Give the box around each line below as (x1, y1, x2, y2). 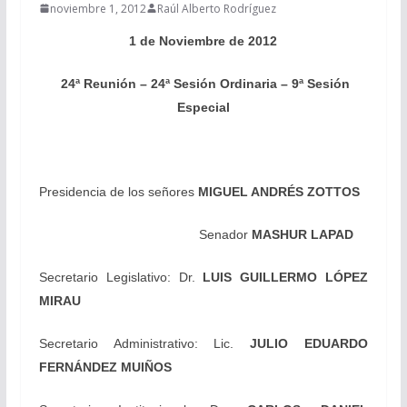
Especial (176, 99, 230, 114)
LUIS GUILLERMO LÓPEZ (203, 269, 369, 284)
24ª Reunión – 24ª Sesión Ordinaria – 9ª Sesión (60, 75, 350, 91)
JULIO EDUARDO (250, 335, 369, 351)
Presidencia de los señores (38, 184, 198, 199)
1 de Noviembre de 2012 (129, 33, 278, 48)
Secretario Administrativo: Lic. (38, 335, 251, 351)
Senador (198, 226, 252, 242)
